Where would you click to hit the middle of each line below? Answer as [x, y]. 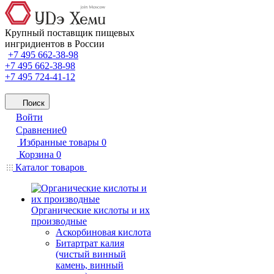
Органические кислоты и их [91, 210]
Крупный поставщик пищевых [70, 32]
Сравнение [39, 130]
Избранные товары [59, 142]
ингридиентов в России [55, 43]
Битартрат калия [90, 243]
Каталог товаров [50, 167]
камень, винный [90, 265]
